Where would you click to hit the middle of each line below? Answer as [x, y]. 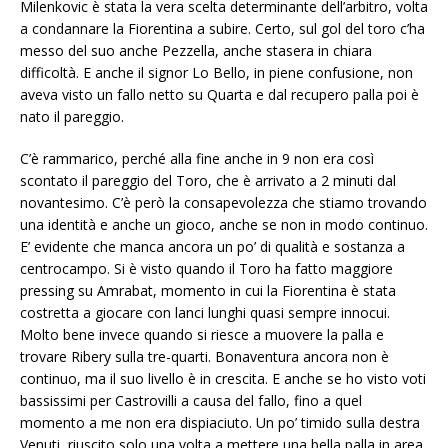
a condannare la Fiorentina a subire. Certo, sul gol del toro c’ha [222, 29]
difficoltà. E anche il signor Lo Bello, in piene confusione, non [216, 73]
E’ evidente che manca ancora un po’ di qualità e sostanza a [212, 247]
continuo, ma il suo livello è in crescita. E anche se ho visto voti [223, 379]
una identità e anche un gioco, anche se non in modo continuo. [224, 225]
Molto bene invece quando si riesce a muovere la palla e [202, 335]
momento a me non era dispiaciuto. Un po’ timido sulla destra [220, 423]
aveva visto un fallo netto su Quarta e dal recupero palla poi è [219, 95]
